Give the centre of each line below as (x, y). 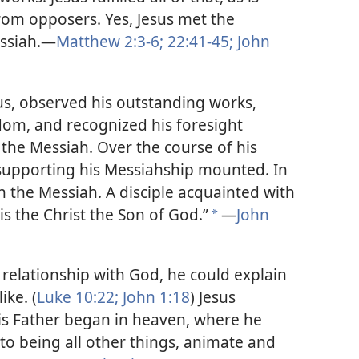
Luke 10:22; (78, 296)
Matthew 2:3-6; (110, 42)
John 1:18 (154, 296)
